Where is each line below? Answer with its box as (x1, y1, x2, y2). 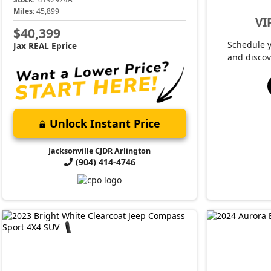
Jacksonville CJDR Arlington (48, 146, 151, 157)
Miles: (13, 6, 34, 16)
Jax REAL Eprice (13, 39, 77, 51)
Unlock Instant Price (49, 116, 160, 131)
